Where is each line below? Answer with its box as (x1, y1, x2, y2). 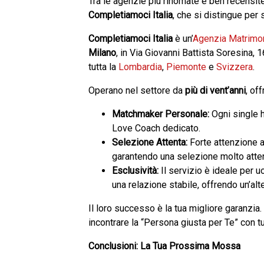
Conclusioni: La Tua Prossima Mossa (88, 240, 240, 252)
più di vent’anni (185, 85, 246, 96)
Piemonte (166, 61, 206, 72)
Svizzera (216, 61, 253, 72)
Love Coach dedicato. (112, 123, 200, 134)
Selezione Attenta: (112, 137, 187, 148)
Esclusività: (112, 165, 159, 176)
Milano (88, 47, 116, 58)
